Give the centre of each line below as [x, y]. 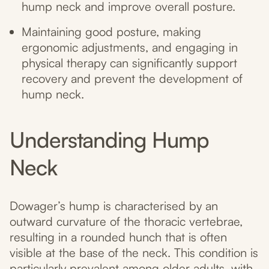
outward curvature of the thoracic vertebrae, [126, 222]
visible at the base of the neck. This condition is [134, 253]
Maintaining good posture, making [111, 32]
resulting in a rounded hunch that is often [118, 237]
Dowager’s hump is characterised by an [114, 206]
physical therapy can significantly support [129, 63]
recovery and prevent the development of [132, 79]
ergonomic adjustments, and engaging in [130, 47]
